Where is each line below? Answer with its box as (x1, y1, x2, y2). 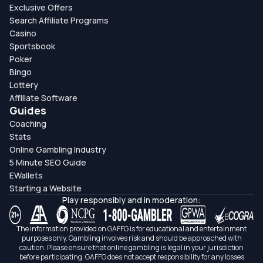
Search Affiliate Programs (9, 14, 109, 26)
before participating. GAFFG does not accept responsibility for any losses (19, 251, 244, 262)
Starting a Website (9, 182, 82, 194)
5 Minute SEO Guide (9, 156, 86, 168)
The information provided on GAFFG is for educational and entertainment (16, 223, 247, 234)
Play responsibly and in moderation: (62, 194, 201, 205)
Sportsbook (9, 40, 55, 52)
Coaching (9, 117, 46, 129)
